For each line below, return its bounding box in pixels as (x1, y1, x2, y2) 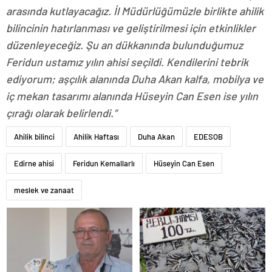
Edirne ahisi (14, 158, 54, 169)
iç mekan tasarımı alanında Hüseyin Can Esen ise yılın (6, 89, 258, 103)
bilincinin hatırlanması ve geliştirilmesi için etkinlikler (6, 21, 256, 35)
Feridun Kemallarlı (73, 158, 135, 169)
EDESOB (194, 132, 223, 142)
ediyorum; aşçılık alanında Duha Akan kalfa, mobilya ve (6, 72, 263, 86)
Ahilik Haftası (73, 132, 119, 142)
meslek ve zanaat (14, 185, 74, 195)
